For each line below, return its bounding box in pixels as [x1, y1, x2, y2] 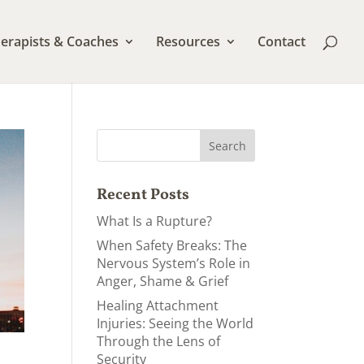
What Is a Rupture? [97, 212, 213, 230]
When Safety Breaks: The [97, 236, 248, 254]
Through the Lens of [97, 332, 221, 350]
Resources [156, 32, 220, 50]
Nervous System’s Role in [97, 254, 251, 272]
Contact [258, 32, 305, 50]
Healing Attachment [97, 297, 219, 314]
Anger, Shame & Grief [97, 272, 229, 290]
